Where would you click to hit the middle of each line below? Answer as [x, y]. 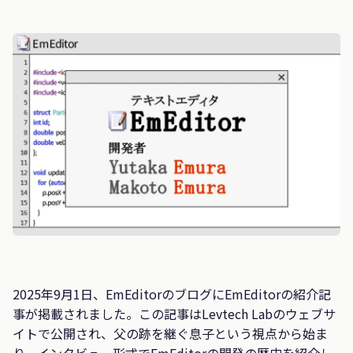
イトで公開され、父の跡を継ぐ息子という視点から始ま [170, 333]
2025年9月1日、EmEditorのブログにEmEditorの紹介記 [172, 294]
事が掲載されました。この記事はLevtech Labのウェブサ [174, 313]
